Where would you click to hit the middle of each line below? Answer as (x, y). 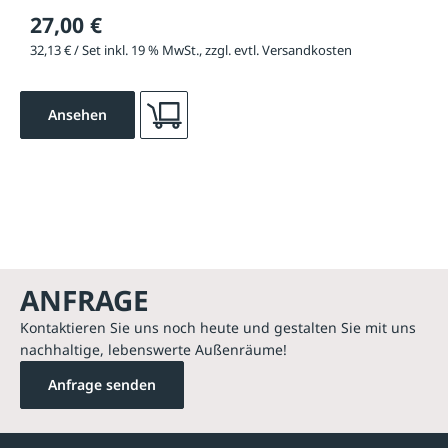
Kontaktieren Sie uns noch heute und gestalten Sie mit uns (218, 328)
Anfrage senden (102, 385)
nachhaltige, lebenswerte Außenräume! (153, 350)
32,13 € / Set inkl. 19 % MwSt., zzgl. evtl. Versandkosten (191, 50)
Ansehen (77, 115)
